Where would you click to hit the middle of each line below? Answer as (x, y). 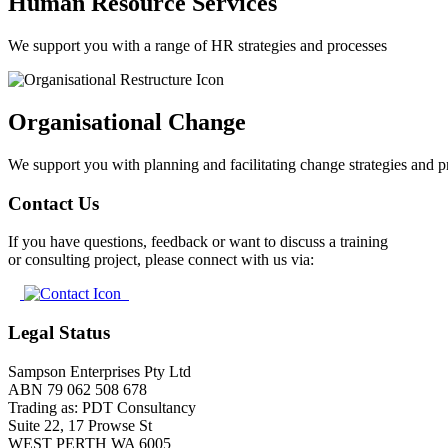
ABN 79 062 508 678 (77, 389)
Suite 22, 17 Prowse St (80, 425)
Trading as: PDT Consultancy (102, 407)
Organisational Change (127, 121)
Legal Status (59, 333)
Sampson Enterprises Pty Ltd (99, 371)
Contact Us (53, 203)
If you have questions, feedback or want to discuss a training (198, 242)
